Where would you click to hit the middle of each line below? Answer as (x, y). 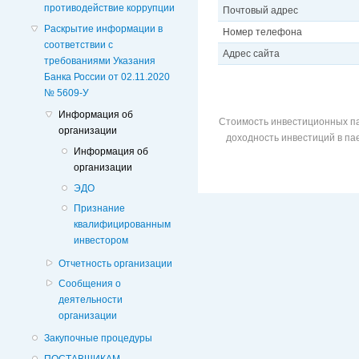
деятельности (91, 299)
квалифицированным (122, 225)
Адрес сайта (252, 54)
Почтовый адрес (261, 11)
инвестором (101, 241)
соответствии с (79, 44)
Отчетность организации (116, 263)
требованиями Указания (100, 61)
